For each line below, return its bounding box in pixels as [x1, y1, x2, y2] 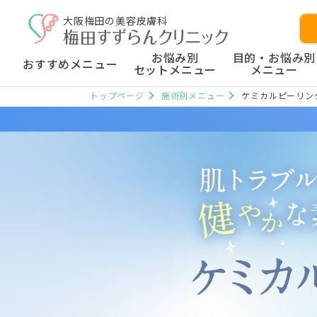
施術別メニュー [161, 89, 225, 101]
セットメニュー [133, 61, 217, 78]
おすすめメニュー [23, 54, 118, 72]
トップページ [90, 89, 144, 101]
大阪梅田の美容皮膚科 [63, 13, 168, 28]
